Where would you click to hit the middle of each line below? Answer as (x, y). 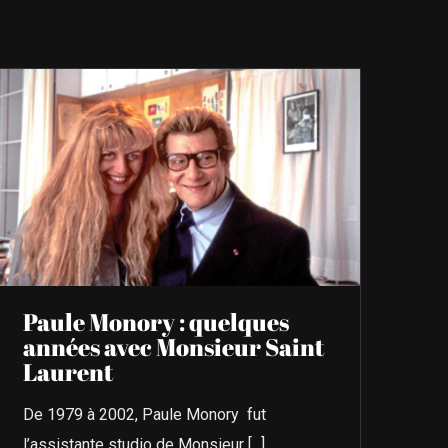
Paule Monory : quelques (155, 321)
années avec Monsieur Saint (173, 346)
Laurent (67, 371)
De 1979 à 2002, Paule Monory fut (144, 414)
